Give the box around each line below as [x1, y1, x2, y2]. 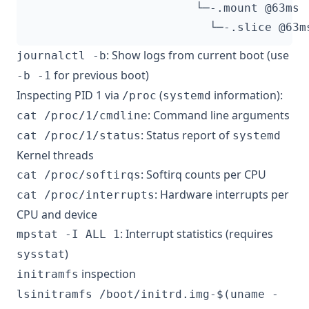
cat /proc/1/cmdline [17, 108, 148, 122]
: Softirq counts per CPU [141, 166, 266, 182]
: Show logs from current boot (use [106, 47, 289, 63]
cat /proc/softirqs [17, 168, 141, 181]
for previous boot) [51, 67, 149, 83]
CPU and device [17, 206, 97, 222]
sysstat [17, 247, 65, 261]
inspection [79, 266, 136, 281]
